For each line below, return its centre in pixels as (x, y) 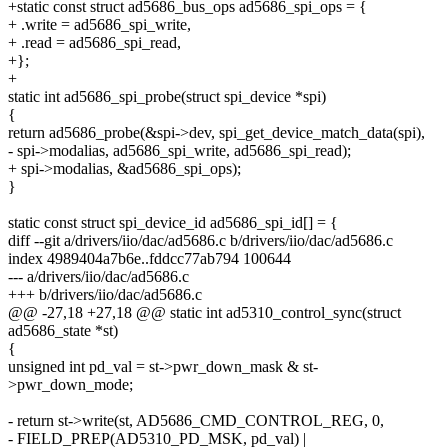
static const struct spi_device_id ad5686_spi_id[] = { (173, 222)
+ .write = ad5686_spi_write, (99, 24)
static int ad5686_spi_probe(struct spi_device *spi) (167, 96)
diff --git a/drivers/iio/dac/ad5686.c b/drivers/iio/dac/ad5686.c (200, 240)
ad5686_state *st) (63, 330)
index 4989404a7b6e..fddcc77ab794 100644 (149, 258)
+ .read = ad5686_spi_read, (94, 42)
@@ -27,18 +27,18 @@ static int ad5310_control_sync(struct (204, 312)
